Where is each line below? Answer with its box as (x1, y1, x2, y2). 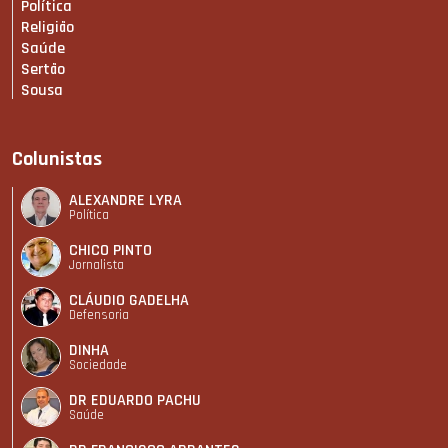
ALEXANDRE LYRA (69, 189, 182, 211)
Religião (21, 17, 74, 39)
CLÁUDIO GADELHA (69, 289, 189, 311)
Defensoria (69, 306, 129, 323)
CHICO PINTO (69, 239, 152, 261)
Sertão (21, 59, 65, 81)
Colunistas (12, 146, 102, 173)
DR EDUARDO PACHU (69, 389, 201, 411)
